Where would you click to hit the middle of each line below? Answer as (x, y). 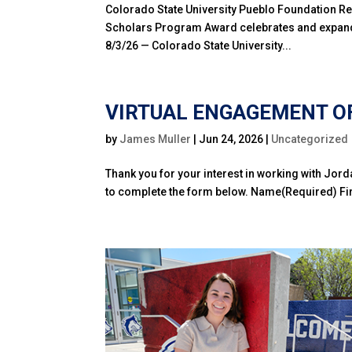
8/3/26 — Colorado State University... (199, 46)
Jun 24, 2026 (231, 139)
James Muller (156, 139)
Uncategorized (310, 139)
